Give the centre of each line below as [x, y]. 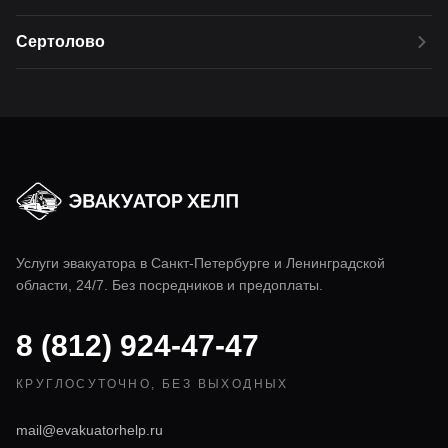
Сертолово [60, 41]
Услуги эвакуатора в [83, 263]
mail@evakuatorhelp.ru [89, 430]
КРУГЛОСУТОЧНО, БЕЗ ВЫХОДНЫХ [152, 384]
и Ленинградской [329, 263]
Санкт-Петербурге [210, 263]
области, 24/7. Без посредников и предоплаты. [169, 285]
